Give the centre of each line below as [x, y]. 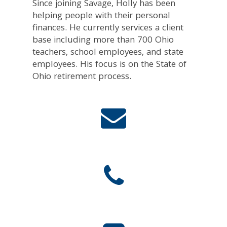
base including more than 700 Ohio [103, 41]
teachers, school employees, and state [108, 53]
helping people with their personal [102, 16]
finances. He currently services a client [108, 28]
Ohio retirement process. [82, 77]
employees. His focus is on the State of [110, 65]
